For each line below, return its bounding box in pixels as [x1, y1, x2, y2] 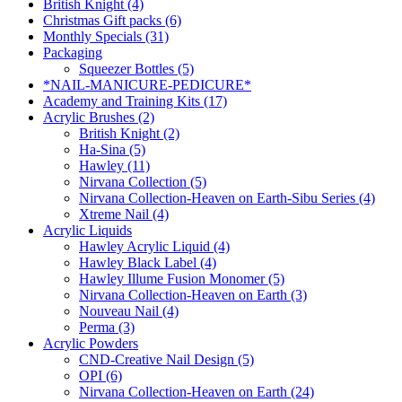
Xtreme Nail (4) [79, 205, 169, 222]
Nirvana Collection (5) [79, 173, 206, 189]
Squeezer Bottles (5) [79, 60, 194, 76]
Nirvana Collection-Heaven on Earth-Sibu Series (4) [79, 189, 375, 205]
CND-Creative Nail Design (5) [79, 351, 254, 367]
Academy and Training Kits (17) [43, 92, 227, 109]
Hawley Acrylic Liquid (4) [79, 238, 230, 254]
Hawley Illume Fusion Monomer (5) [79, 270, 284, 286]
